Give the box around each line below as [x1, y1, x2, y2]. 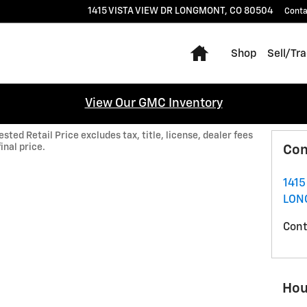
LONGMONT [175, 6, 225, 16]
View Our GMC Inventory [84, 97, 223, 110]
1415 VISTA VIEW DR [88, 6, 173, 16]
